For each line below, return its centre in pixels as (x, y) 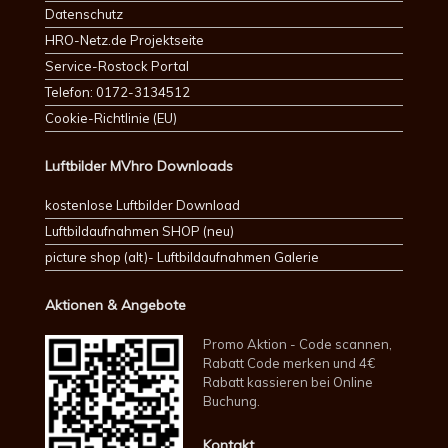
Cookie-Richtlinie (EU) (111, 117)
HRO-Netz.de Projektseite (124, 39)
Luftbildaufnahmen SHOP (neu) (139, 230)
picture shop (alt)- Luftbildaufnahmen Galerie (182, 256)
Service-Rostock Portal (117, 65)
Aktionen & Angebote (115, 304)
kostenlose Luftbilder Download (142, 204)
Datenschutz (84, 13)
